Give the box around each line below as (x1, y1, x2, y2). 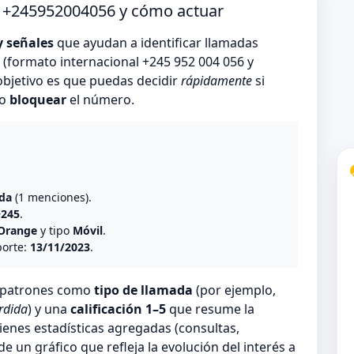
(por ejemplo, (193, 281, 276, 299)
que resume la (166, 300, 254, 318)
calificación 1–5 (70, 300, 166, 318)
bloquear (9, 91, 66, 109)
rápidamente (181, 72, 252, 90)
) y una (28, 300, 70, 318)
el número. (66, 91, 134, 109)
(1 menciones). (12, 190, 92, 205)
